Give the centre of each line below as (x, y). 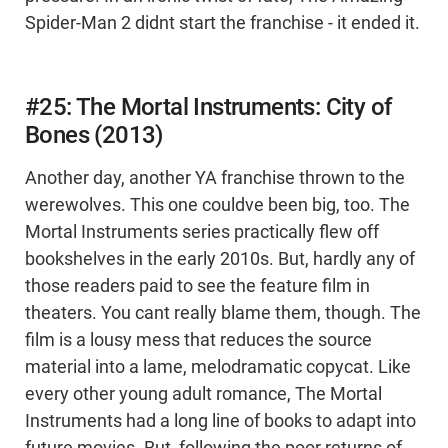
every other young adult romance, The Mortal (203, 394)
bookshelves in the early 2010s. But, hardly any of (220, 259)
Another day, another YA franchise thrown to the (215, 178)
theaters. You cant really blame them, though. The (223, 313)
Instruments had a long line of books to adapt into (220, 421)
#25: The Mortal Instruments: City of (209, 107)
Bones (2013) (94, 135)
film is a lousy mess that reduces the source (198, 340)
